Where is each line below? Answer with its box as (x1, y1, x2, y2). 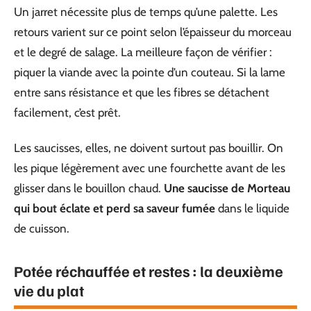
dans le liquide (215, 201, 289, 215)
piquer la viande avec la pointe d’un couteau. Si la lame (14, 65, 285, 79)
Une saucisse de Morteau (164, 181, 290, 195)
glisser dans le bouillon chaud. (14, 181, 164, 195)
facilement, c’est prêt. (14, 105, 121, 119)
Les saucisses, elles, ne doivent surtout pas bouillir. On (14, 141, 283, 155)
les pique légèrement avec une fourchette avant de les (14, 161, 285, 175)
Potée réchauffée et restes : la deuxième (14, 261, 283, 280)
